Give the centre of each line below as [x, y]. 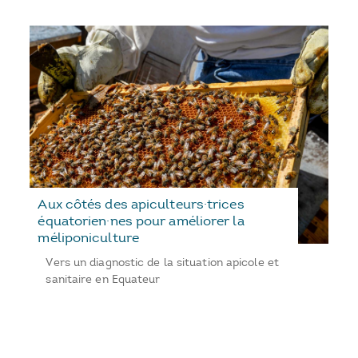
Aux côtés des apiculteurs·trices [141, 204]
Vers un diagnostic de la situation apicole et [162, 263]
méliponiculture [88, 238]
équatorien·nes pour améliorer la [141, 221]
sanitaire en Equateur [103, 280]
